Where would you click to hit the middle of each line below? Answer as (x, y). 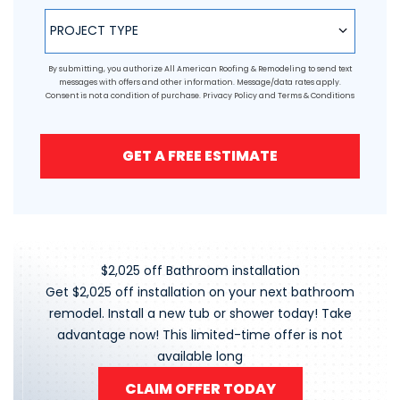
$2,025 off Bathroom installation (200, 270)
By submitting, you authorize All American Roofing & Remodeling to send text (200, 68)
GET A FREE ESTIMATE (200, 155)
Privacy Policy (230, 95)
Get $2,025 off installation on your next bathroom (200, 292)
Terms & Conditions (316, 95)
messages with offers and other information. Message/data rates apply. (200, 82)
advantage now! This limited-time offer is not (200, 334)
